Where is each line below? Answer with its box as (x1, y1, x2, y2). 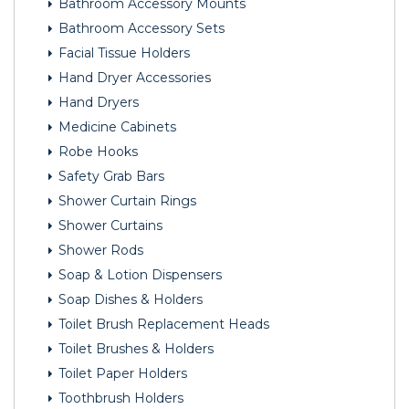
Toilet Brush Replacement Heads (55, 316, 269, 333)
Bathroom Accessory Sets (55, 20, 225, 37)
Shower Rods (55, 242, 143, 259)
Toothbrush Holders (55, 390, 184, 407)
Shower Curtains (55, 217, 163, 235)
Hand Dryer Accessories (55, 69, 211, 87)
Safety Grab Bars (55, 168, 164, 185)
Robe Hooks (55, 143, 138, 161)
